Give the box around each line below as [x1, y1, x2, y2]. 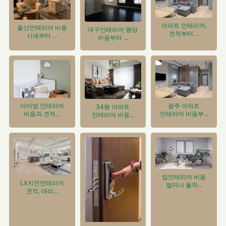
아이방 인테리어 [20, 102, 64, 110]
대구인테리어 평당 [88, 26, 138, 34]
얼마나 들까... [165, 181, 202, 189]
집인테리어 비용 [162, 173, 206, 181]
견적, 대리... [26, 187, 58, 195]
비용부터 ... [97, 34, 128, 42]
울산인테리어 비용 [17, 24, 67, 32]
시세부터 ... [27, 32, 58, 40]
